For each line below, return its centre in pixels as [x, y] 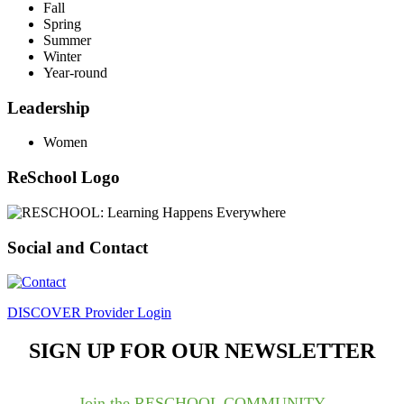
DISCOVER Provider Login [89, 313]
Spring [62, 24]
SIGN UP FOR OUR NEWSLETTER [202, 351]
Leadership [49, 107]
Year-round [75, 73]
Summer [67, 40]
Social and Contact [78, 247]
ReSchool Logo [64, 178]
